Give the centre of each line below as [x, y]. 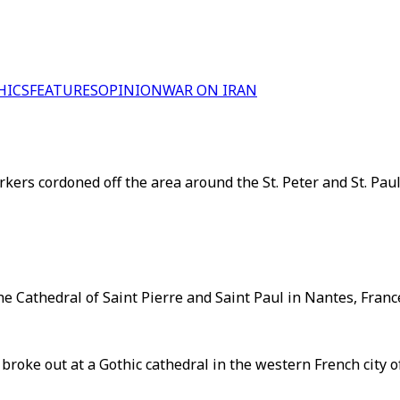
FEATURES [64, 90]
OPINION [130, 90]
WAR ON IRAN [210, 90]
